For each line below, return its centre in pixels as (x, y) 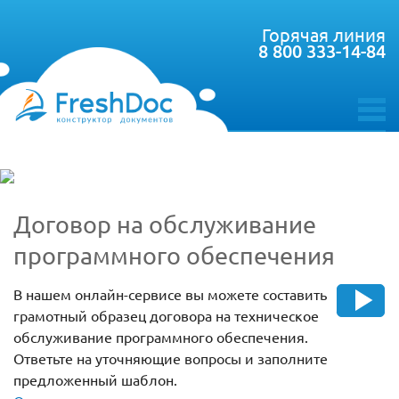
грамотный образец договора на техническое (166, 316)
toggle (377, 126)
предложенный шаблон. (95, 380)
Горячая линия (324, 34)
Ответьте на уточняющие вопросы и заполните (171, 358)
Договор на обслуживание (165, 224)
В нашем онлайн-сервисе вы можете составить (170, 294)
